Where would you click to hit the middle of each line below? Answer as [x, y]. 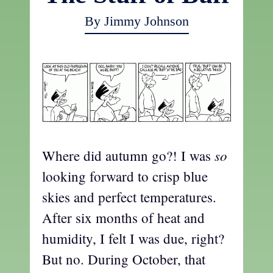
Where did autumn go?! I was [128, 155]
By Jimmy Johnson [136, 21]
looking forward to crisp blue [125, 176]
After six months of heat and [123, 217]
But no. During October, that [124, 259]
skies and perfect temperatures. [129, 197]
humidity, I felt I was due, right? [133, 238]
